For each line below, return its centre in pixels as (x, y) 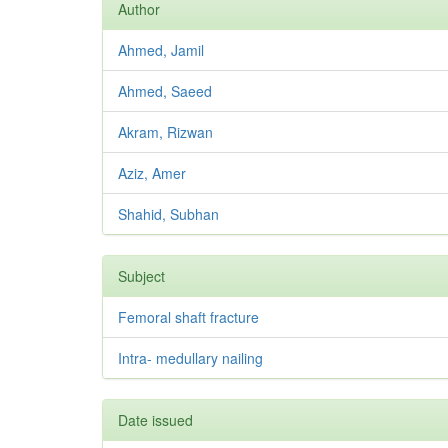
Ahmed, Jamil (161, 49)
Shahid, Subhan (168, 213)
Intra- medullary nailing (190, 357)
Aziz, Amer (152, 172)
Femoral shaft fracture (188, 316)
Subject (141, 275)
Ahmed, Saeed (165, 90)
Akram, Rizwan (165, 131)
